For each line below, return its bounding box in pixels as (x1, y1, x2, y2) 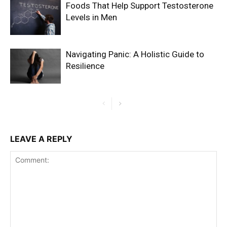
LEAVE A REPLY (10, 134, 72, 144)
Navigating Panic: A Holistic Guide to (66, 49, 204, 60)
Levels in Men (66, 12, 117, 23)
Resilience (66, 61, 104, 71)
